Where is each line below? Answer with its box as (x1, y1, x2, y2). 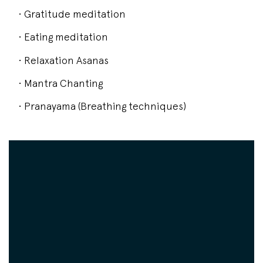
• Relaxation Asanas (18, 53, 109, 66)
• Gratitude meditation (18, 8, 126, 21)
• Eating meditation (18, 31, 108, 43)
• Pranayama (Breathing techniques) (18, 100, 186, 112)
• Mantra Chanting (18, 76, 103, 89)
